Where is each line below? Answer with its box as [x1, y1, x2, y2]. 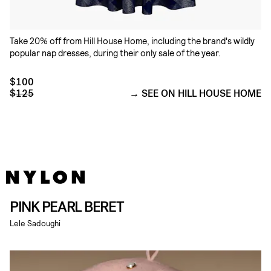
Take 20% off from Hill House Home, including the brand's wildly [10, 35, 255, 46]
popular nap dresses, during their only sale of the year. [10, 47, 221, 58]
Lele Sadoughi [10, 218, 60, 228]
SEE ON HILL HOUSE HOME [142, 87, 261, 100]
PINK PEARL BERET [10, 197, 124, 217]
